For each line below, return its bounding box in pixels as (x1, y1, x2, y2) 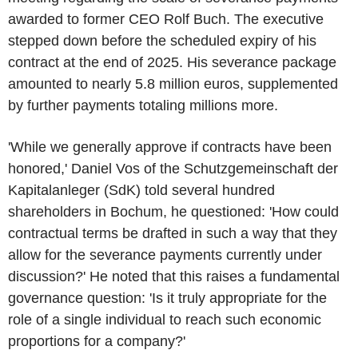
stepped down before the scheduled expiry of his (8, 33, 316, 49)
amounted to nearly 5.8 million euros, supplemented (8, 76, 338, 92)
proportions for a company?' (8, 333, 185, 349)
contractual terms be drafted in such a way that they (8, 225, 337, 241)
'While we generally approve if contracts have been (8, 139, 332, 155)
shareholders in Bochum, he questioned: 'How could (8, 204, 339, 220)
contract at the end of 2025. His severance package (8, 54, 336, 70)
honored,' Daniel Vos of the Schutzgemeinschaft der (8, 161, 338, 177)
